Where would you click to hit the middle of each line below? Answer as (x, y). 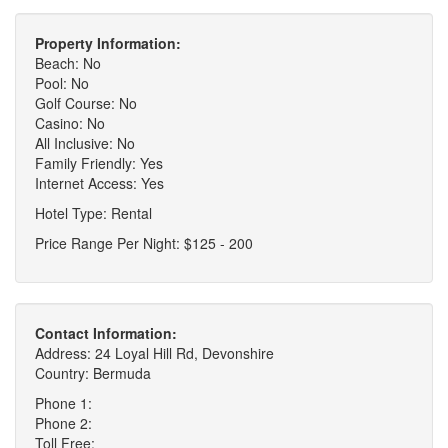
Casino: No (70, 122)
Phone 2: (63, 422)
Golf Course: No (86, 102)
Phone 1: (63, 402)
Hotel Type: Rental (93, 212)
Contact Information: (106, 332)
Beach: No (68, 62)
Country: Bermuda (93, 372)
